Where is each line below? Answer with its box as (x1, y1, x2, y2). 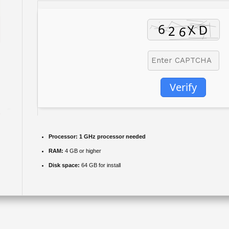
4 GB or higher (63, 147, 101, 154)
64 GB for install (80, 162, 121, 168)
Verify (170, 80, 197, 94)
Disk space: (49, 162, 80, 168)
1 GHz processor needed (78, 133, 146, 140)
